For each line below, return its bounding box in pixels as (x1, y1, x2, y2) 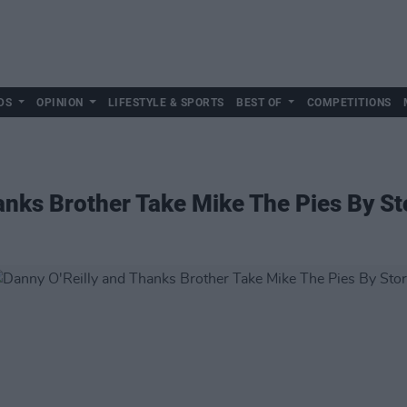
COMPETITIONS (306, 96, 392, 109)
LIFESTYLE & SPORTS (107, 96, 224, 109)
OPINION (36, 96, 84, 109)
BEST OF (236, 96, 283, 109)
